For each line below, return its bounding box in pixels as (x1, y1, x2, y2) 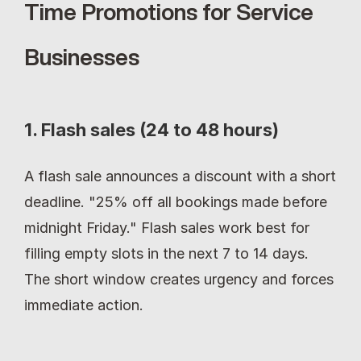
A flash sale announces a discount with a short (24, 168, 336, 185)
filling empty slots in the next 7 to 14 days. (24, 245, 309, 262)
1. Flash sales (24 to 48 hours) (24, 119, 279, 140)
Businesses (24, 45, 139, 68)
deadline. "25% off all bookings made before (24, 193, 327, 210)
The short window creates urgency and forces (24, 271, 334, 288)
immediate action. (24, 297, 143, 313)
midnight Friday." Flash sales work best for (24, 219, 309, 236)
